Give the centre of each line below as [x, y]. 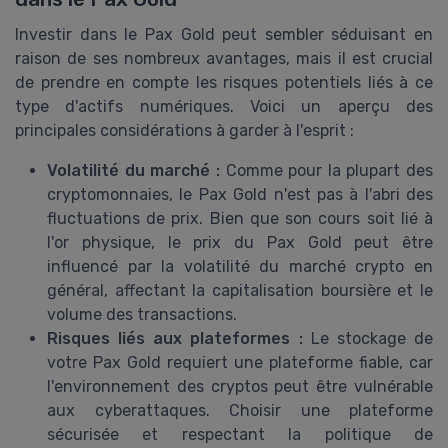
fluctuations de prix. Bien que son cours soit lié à [240, 218]
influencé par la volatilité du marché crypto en [240, 266]
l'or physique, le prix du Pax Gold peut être [240, 242]
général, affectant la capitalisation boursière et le [240, 290]
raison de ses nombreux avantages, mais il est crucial [224, 58]
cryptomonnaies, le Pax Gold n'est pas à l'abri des [240, 194]
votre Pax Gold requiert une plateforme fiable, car [240, 362]
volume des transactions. [142, 314]
